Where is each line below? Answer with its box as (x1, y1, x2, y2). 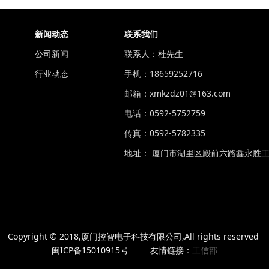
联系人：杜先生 (124, 48, 183, 59)
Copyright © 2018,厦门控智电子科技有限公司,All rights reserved (8, 231, 261, 242)
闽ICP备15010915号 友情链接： (52, 244, 192, 256)
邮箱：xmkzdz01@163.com (124, 88, 231, 99)
